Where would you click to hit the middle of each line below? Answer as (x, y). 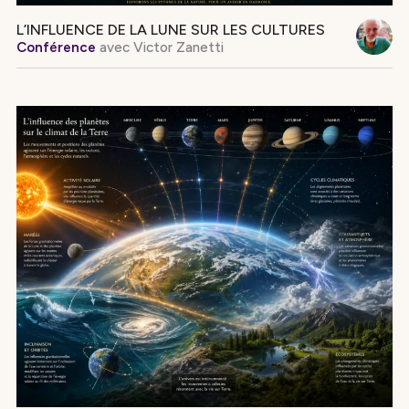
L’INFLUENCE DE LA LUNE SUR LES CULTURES (170, 29)
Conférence (56, 47)
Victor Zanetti (176, 47)
